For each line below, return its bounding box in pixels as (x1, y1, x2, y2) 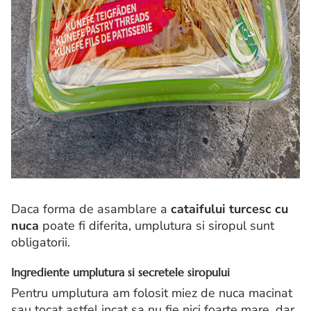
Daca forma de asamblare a (11, 201, 171, 218)
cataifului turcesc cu (171, 201, 288, 218)
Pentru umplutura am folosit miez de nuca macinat (11, 285, 292, 302)
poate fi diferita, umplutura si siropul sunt (39, 217, 274, 235)
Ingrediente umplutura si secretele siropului (11, 265, 230, 280)
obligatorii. (11, 234, 70, 251)
